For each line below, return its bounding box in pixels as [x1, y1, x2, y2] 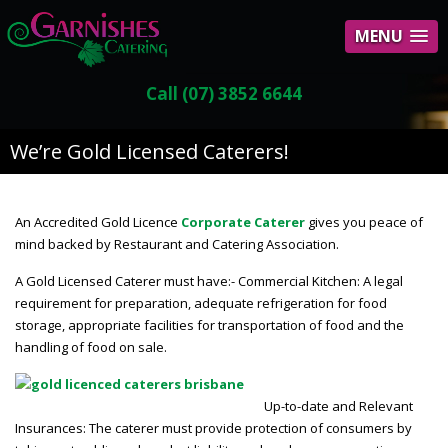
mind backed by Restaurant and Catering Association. [15, 235, 339, 253]
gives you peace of [305, 213, 423, 231]
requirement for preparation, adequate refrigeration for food [15, 294, 387, 312]
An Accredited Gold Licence [15, 213, 181, 231]
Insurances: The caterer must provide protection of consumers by [15, 419, 412, 437]
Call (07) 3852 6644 [146, 82, 302, 105]
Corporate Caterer [181, 213, 305, 231]
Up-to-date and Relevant [264, 397, 413, 415]
